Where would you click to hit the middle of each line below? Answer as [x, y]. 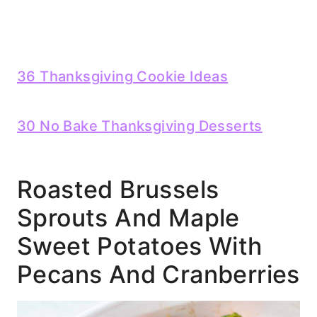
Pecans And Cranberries [158, 274]
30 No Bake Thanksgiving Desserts [140, 126]
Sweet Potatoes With [140, 246]
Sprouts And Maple [128, 217]
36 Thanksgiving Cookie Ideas [123, 76]
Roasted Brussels [118, 189]
